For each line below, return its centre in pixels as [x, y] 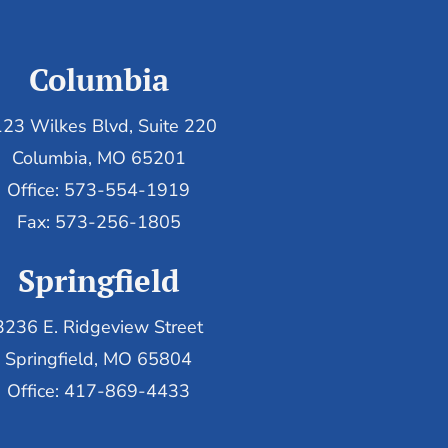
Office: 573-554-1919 [99, 189]
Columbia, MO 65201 [98, 157]
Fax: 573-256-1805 [98, 221]
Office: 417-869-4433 [99, 391]
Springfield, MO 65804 [99, 359]
